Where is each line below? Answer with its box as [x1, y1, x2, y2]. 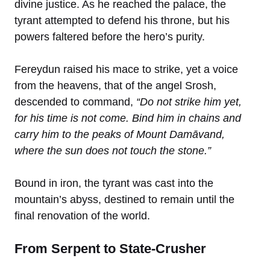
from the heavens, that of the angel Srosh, [14, 79, 216, 92]
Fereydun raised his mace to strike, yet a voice [14, 63, 238, 75]
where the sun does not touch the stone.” [14, 144, 211, 157]
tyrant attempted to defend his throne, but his [14, 14, 230, 27]
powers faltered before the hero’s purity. [14, 30, 205, 43]
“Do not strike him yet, [136, 95, 242, 108]
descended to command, [14, 95, 136, 108]
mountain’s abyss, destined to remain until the [14, 193, 234, 206]
